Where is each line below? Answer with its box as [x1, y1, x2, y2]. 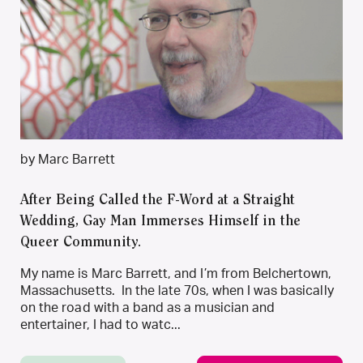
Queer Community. [20, 236, 141, 250]
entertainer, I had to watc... [20, 318, 181, 331]
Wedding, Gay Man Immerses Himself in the [20, 215, 301, 229]
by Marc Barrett [20, 153, 115, 166]
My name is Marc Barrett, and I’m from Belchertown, [20, 267, 332, 280]
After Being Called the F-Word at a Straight [20, 194, 295, 208]
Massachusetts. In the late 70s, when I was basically [20, 284, 334, 297]
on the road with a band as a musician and [20, 301, 275, 314]
